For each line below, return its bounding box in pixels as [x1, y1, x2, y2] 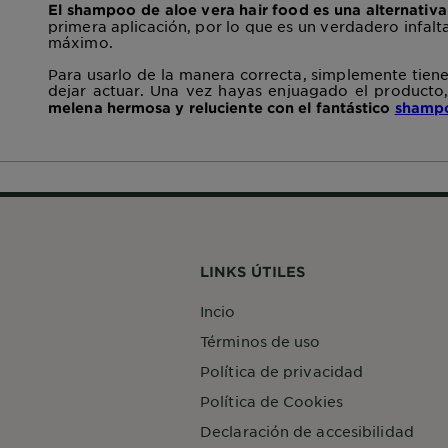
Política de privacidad [200, 361, 364, 380]
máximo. [48, 32, 113, 51]
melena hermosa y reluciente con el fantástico [48, 98, 395, 116]
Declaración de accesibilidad [200, 421, 414, 440]
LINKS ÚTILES [200, 262, 306, 280]
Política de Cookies [200, 391, 343, 410]
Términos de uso [200, 331, 321, 350]
